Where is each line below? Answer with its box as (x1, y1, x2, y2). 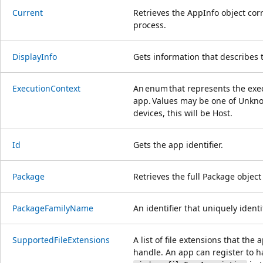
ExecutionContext (12, 82, 80, 94)
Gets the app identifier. (133, 139, 223, 150)
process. (133, 19, 166, 31)
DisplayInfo (12, 50, 57, 62)
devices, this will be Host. (133, 107, 232, 119)
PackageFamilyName (12, 202, 93, 214)
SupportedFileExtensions (12, 234, 110, 245)
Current (12, 6, 43, 18)
